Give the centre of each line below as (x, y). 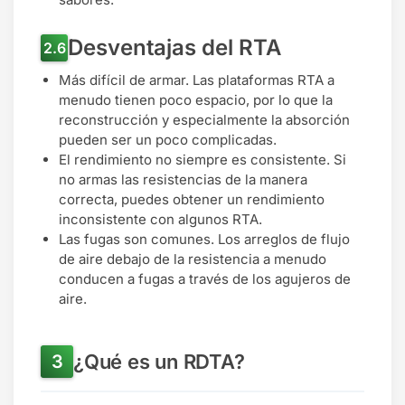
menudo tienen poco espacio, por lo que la (196, 100)
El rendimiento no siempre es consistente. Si (202, 160)
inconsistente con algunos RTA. (160, 220)
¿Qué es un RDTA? (159, 361)
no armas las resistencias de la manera (183, 180)
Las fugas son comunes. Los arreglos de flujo (204, 240)
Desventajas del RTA (174, 48)
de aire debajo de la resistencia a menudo (193, 259)
